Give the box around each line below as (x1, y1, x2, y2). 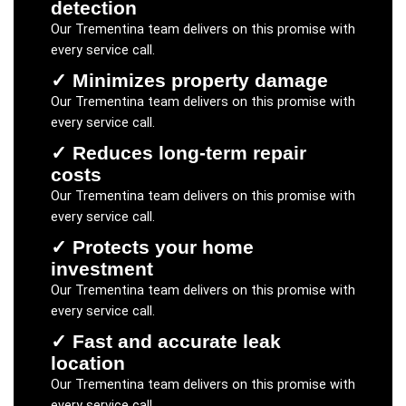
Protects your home (72, 236, 254, 257)
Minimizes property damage (72, 69, 328, 91)
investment (50, 257, 153, 279)
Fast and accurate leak (72, 330, 281, 352)
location (50, 352, 125, 373)
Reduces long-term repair (72, 141, 306, 163)
